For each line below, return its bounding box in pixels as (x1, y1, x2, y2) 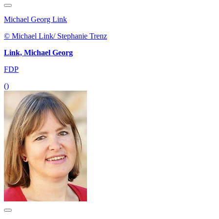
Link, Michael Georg (4, 48, 73, 57)
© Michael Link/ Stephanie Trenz (4, 32, 107, 41)
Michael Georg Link (4, 15, 67, 24)
